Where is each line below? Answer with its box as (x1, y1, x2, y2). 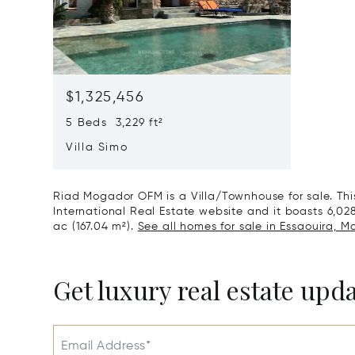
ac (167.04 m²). (53, 221, 138, 232)
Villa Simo (66, 142, 128, 153)
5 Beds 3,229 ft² (66, 117, 164, 128)
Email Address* (61, 340, 151, 353)
